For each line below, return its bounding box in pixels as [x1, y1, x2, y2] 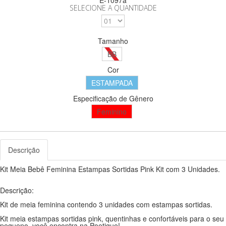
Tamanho [98, 35, 128, 46]
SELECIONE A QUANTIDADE [69, 3, 157, 13]
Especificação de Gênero [73, 93, 153, 103]
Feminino [97, 106, 127, 117]
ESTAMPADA [91, 77, 133, 88]
